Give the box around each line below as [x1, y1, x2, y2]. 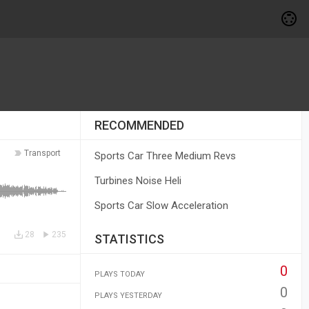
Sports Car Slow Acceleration [94, 199, 228, 212]
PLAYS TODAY [94, 270, 145, 279]
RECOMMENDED [94, 118, 184, 132]
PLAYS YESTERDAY [94, 291, 162, 300]
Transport [23, 148, 61, 158]
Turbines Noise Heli [94, 175, 181, 187]
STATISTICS [94, 232, 164, 246]
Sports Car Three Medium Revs [94, 150, 236, 162]
